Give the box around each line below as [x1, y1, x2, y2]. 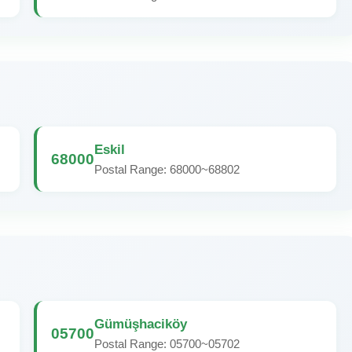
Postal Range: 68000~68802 [94, 163, 240, 176]
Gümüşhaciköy [94, 316, 187, 332]
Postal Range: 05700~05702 [94, 337, 240, 350]
